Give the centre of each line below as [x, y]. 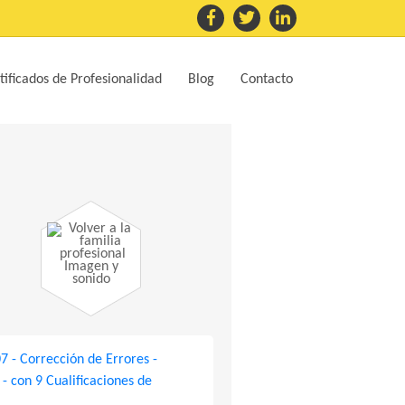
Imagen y [91, 267]
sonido [91, 279]
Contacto [267, 80]
